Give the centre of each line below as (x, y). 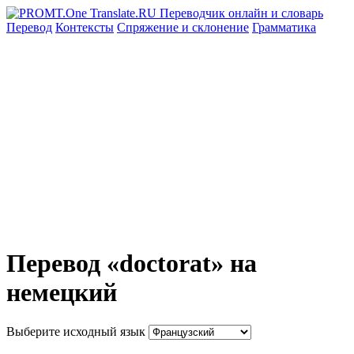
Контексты (85, 27)
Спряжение (149, 27)
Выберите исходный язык (76, 331)
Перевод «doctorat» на (132, 264)
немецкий (62, 293)
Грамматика (284, 27)
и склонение (215, 27)
